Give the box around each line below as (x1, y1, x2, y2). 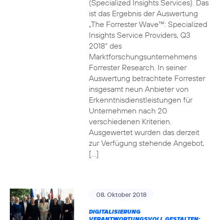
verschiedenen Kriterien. (88, 116, 171, 126)
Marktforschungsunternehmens (88, 52, 197, 61)
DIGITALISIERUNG (88, 208, 140, 215)
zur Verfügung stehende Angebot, (88, 138, 204, 148)
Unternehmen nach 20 (88, 106, 167, 115)
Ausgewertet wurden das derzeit (88, 127, 199, 137)
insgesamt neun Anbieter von (88, 84, 189, 94)
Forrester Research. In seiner (88, 62, 187, 72)
